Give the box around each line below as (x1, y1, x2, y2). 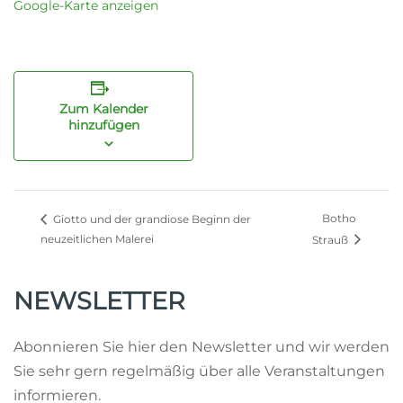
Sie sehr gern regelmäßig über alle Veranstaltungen (13, 362, 385, 380)
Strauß (312, 232, 352, 246)
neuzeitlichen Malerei (40, 231, 154, 246)
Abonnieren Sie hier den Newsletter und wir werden (13, 337, 390, 355)
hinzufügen (67, 116, 139, 133)
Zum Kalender (58, 100, 148, 117)
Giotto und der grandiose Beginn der (50, 211, 251, 226)
